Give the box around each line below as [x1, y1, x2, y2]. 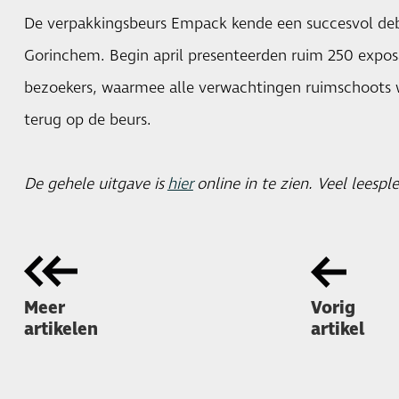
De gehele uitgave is [23, 173, 167, 195]
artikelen [23, 317, 98, 342]
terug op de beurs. [23, 109, 151, 131]
